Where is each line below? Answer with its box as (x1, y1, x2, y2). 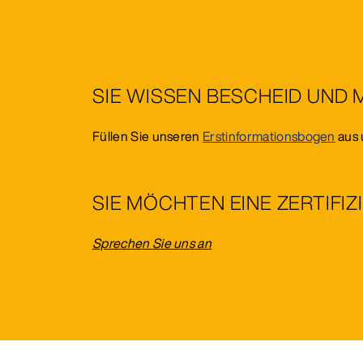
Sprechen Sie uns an (92, 233, 212, 253)
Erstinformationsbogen (203, 126, 335, 146)
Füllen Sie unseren (92, 126, 203, 146)
